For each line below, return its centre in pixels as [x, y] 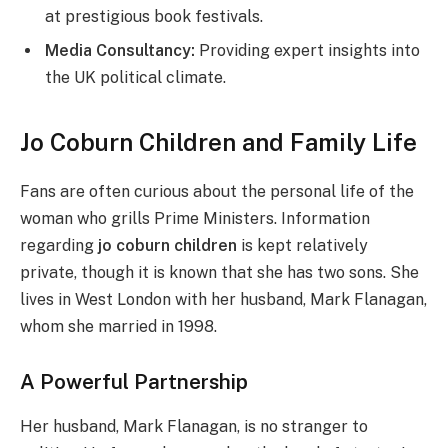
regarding [59, 245]
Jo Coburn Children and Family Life [218, 141]
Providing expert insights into [307, 51]
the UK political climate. [135, 78]
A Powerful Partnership [134, 382]
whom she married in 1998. [118, 326]
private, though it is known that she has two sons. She [219, 272]
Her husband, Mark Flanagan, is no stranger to [194, 426]
